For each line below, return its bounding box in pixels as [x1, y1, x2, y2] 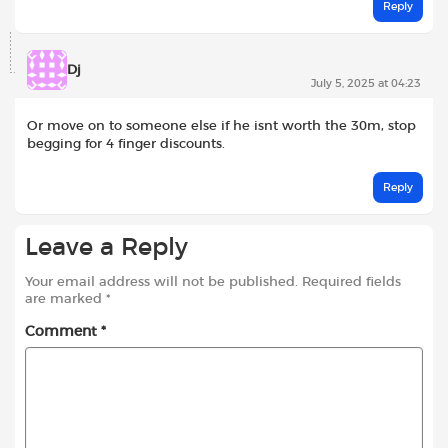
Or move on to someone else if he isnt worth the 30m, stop [27, 118, 416, 133]
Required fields [302, 275, 401, 289]
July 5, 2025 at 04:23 [311, 77, 421, 89]
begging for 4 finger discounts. [27, 136, 225, 151]
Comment [25, 324, 101, 339]
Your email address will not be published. [25, 275, 298, 289]
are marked [25, 292, 106, 306]
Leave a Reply [25, 236, 188, 261]
